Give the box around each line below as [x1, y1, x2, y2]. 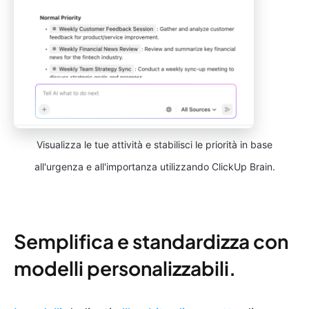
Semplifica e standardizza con [14, 229, 288, 254]
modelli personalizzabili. [14, 256, 236, 281]
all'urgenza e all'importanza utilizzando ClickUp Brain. [34, 161, 275, 173]
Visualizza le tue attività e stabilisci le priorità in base [37, 139, 272, 151]
